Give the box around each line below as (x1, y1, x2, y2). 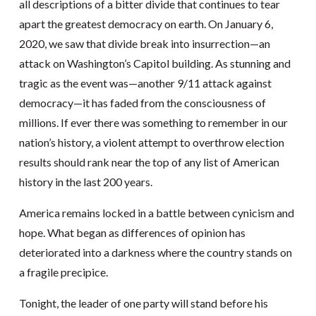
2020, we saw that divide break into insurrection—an (18, 36, 270, 50)
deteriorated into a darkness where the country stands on (18, 245, 292, 259)
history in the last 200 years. (18, 174, 152, 188)
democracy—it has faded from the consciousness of (18, 95, 266, 109)
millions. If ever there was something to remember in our (18, 115, 288, 129)
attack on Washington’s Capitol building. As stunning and (18, 56, 291, 70)
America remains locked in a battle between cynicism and (18, 205, 294, 219)
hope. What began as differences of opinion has (18, 225, 245, 239)
